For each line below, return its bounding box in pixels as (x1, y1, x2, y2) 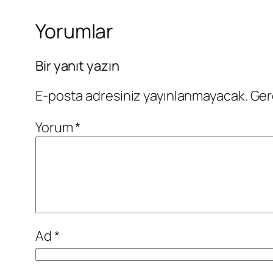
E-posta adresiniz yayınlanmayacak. (35, 86, 248, 105)
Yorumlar (35, 18, 114, 45)
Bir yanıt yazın (35, 56, 119, 75)
